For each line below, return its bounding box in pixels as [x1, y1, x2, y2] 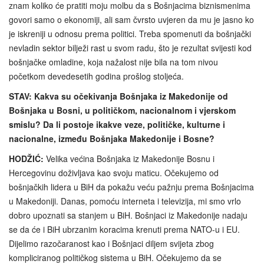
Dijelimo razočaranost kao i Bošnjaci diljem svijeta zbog [9, 237, 214, 249]
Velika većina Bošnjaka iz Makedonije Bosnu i [46, 152, 214, 164]
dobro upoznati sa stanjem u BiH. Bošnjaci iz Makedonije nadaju [9, 209, 247, 221]
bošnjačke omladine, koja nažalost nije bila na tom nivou [9, 55, 218, 68]
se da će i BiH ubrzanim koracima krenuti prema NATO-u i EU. [9, 223, 240, 235]
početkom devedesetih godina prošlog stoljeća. [9, 70, 184, 82]
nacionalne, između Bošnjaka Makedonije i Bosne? [9, 132, 214, 144]
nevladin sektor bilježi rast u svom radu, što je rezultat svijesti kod [9, 41, 252, 54]
